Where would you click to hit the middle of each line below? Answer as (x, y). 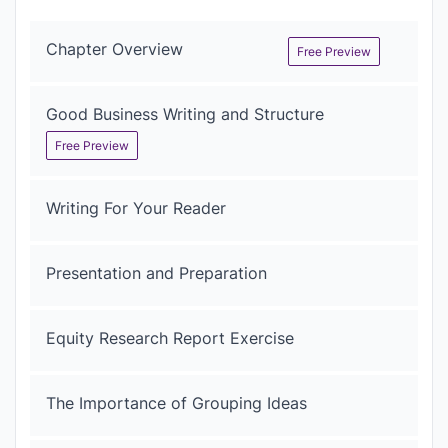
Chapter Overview (114, 48)
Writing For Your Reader (136, 207)
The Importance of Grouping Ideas (176, 402)
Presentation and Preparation (156, 272)
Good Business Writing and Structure (185, 113)
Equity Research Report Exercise (170, 337)
